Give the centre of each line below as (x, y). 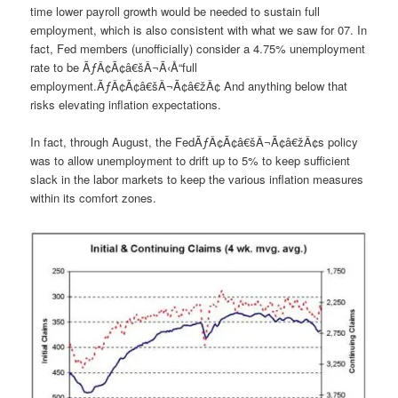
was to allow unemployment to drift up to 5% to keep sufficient (191, 160)
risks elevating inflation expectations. (126, 104)
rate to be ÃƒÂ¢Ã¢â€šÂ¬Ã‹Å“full (114, 67)
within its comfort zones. (94, 197)
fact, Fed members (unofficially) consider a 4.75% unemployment (198, 48)
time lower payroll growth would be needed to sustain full (175, 11)
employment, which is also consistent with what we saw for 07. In (199, 29)
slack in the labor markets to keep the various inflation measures (197, 179)
